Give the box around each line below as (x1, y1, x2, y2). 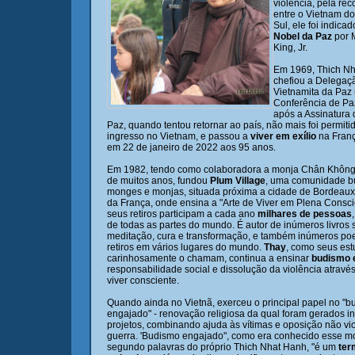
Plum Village (210, 175, 265, 186)
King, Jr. (273, 42, 307, 53)
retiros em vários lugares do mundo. (107, 242, 264, 253)
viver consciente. (107, 275, 179, 286)
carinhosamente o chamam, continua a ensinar (107, 253, 311, 264)
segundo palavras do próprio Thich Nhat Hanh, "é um (107, 342, 338, 353)
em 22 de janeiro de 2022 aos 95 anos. (107, 142, 276, 153)
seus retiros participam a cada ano (107, 208, 258, 219)
